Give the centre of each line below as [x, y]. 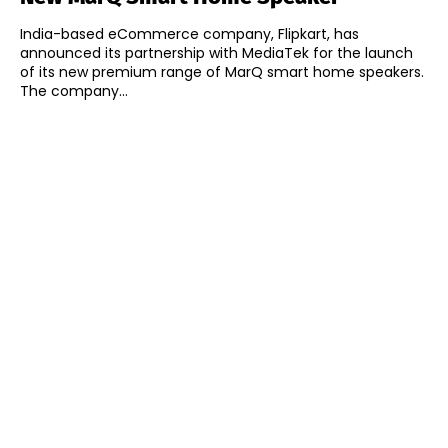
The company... [74, 91]
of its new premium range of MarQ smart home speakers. [222, 72]
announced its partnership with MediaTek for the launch [216, 53]
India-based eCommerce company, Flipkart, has [189, 34]
